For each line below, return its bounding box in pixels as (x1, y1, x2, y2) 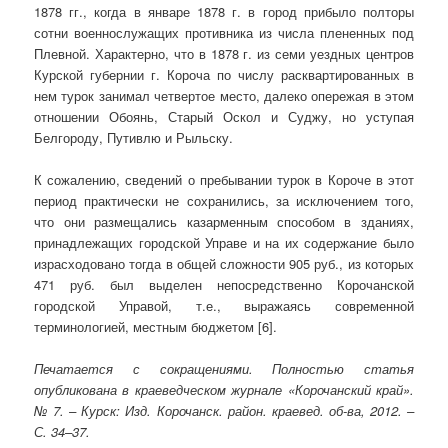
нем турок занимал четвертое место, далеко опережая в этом (34, 85, 414, 105)
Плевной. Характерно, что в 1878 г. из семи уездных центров (34, 43, 414, 63)
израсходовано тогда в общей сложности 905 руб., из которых (34, 253, 414, 273)
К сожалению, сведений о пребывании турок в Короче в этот (34, 169, 414, 189)
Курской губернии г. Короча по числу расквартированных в (34, 64, 414, 84)
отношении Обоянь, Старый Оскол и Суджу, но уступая (34, 106, 414, 126)
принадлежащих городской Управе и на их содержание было (34, 232, 414, 252)
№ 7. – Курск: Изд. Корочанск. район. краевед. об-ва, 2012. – (34, 400, 414, 420)
